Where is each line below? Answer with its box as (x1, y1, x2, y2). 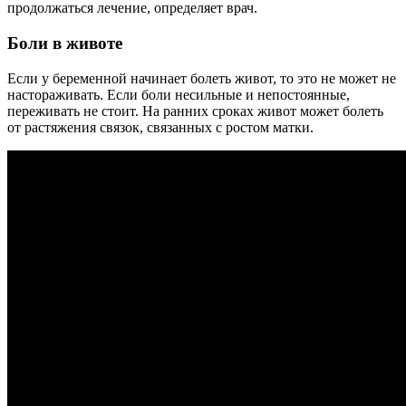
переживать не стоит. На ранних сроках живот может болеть (7, 102, 383, 119)
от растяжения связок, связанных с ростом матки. (7, 119, 314, 135)
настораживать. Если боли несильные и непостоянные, (7, 86, 350, 102)
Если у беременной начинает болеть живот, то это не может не (7, 70, 396, 86)
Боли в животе (7, 34, 122, 53)
